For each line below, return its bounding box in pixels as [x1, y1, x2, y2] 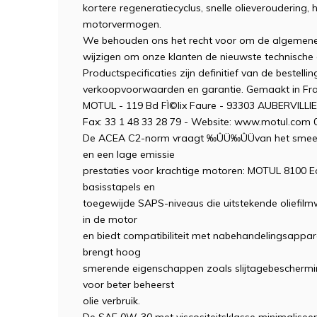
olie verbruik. [83, 294, 140, 307]
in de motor [83, 213, 137, 226]
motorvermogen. [83, 18, 161, 30]
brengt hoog [83, 246, 141, 258]
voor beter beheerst [83, 278, 174, 291]
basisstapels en [83, 180, 155, 193]
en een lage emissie [83, 148, 175, 161]
